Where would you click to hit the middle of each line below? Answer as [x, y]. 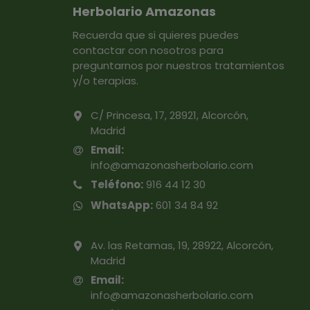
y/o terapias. [105, 80]
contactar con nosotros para [148, 50]
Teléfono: [117, 184]
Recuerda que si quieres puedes [155, 35]
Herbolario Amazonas [144, 11]
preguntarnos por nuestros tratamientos [178, 65]
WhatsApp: [121, 205]
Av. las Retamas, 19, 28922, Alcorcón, [182, 245]
